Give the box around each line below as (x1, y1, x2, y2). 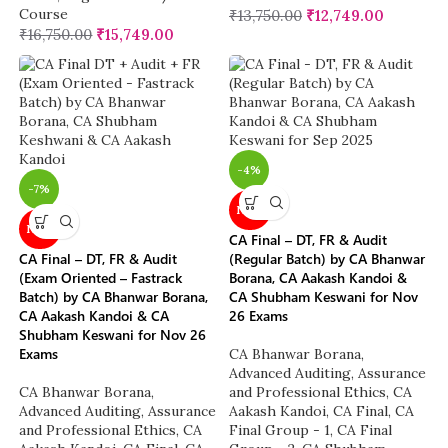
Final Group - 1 (229, 421, 330, 440)
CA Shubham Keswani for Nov (229, 287, 418, 307)
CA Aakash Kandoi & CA (19, 306, 170, 326)
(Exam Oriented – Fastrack (19, 268, 183, 288)
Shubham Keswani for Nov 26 (19, 325, 207, 345)
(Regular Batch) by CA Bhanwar (229, 249, 425, 269)
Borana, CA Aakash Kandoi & (229, 268, 407, 288)
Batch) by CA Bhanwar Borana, (19, 287, 209, 307)
